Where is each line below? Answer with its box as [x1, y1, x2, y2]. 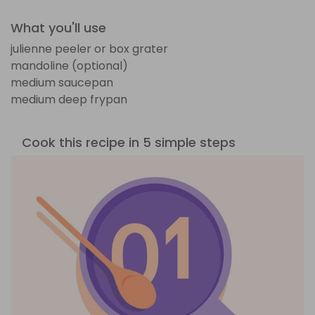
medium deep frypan [11, 91, 127, 108]
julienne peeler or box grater [11, 40, 168, 57]
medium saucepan [11, 74, 113, 91]
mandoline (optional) [11, 57, 128, 74]
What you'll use [11, 18, 106, 37]
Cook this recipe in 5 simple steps [22, 133, 236, 151]
